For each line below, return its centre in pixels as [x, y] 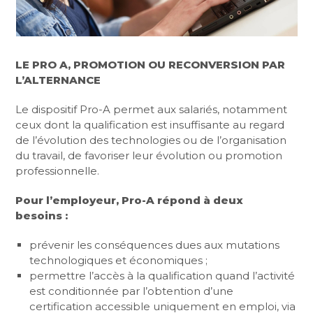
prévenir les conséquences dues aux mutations [155, 245]
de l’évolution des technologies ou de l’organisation [151, 140]
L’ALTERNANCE [58, 80]
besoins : [42, 216]
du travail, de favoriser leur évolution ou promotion [149, 155]
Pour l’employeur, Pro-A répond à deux [130, 200]
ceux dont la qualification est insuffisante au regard [150, 125]
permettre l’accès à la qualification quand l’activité [162, 276]
